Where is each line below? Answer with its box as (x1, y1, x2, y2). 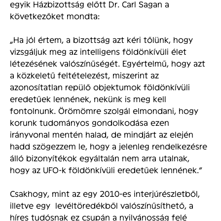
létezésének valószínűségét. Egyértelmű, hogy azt (10, 58, 205, 68)
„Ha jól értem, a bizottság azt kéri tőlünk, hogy (10, 35, 193, 44)
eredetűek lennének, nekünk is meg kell (10, 94, 166, 104)
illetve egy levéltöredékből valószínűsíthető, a (10, 200, 193, 210)
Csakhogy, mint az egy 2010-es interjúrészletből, (10, 188, 200, 198)
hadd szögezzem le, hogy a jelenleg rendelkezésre (10, 141, 207, 151)
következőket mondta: (10, 11, 100, 21)
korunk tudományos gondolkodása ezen (10, 117, 169, 127)
